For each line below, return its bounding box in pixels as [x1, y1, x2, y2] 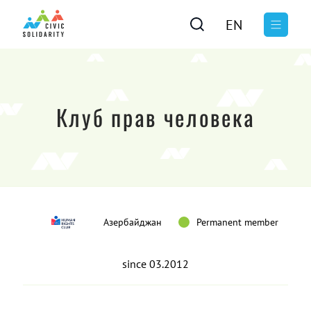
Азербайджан [103, 216, 162, 228]
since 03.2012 [122, 257, 189, 271]
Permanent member [196, 216, 278, 228]
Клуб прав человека [56, 101, 255, 133]
